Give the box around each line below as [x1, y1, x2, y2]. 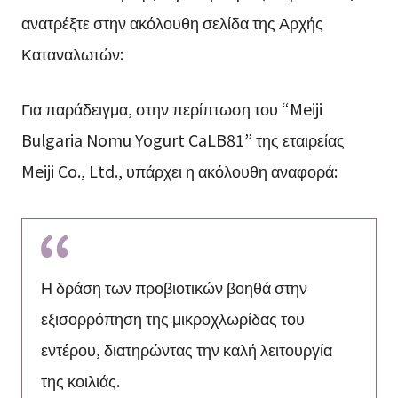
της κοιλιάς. [40, 369, 120, 393]
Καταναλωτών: [20, 41, 123, 65]
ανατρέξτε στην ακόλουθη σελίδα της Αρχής [20, 10, 323, 34]
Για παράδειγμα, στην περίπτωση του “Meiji [20, 96, 322, 120]
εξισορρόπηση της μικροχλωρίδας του [40, 306, 305, 330]
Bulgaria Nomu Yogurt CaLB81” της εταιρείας [20, 127, 345, 151]
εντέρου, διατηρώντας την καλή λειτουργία [40, 338, 332, 362]
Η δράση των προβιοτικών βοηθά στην [40, 275, 307, 299]
